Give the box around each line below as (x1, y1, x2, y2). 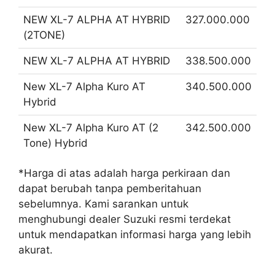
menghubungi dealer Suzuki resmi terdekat (18, 213, 231, 226)
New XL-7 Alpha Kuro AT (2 (23, 122, 158, 134)
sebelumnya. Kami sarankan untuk (18, 198, 188, 211)
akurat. (18, 244, 53, 257)
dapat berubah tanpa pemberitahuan (18, 182, 201, 195)
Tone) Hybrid (23, 137, 88, 150)
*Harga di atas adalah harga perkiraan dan (18, 167, 230, 180)
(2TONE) (23, 29, 65, 42)
